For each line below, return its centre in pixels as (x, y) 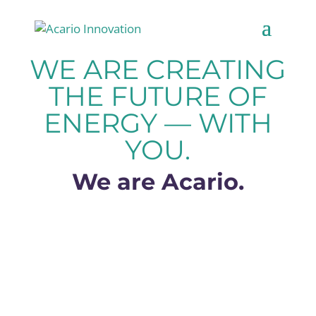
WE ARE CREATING (158, 69)
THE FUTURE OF (158, 96)
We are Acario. (158, 182)
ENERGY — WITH (158, 123)
